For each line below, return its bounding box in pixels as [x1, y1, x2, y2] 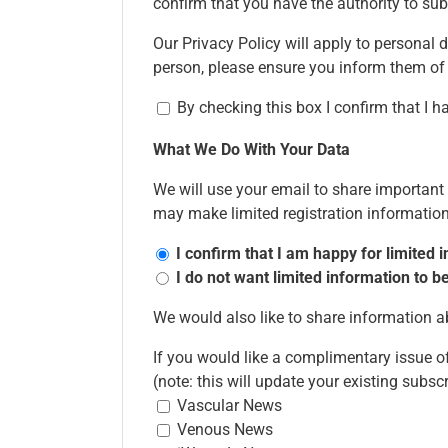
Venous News [177, 419, 273, 439]
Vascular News [177, 395, 282, 415]
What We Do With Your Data [153, 139, 350, 159]
